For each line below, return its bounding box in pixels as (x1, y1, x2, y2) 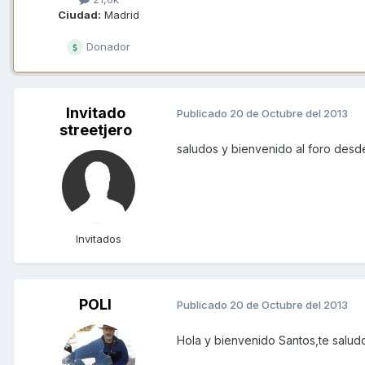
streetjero (59, 121, 132, 139)
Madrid (101, 7, 139, 21)
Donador (83, 39, 130, 53)
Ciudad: (58, 7, 101, 21)
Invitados (76, 231, 121, 245)
